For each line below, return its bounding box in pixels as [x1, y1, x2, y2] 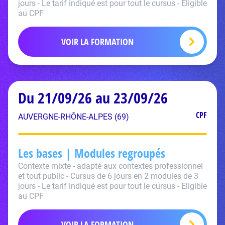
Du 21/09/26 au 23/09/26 [18, 87, 168, 108]
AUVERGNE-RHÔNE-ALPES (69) [18, 112, 129, 122]
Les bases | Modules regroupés [18, 145, 165, 161]
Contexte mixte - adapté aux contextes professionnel [18, 161, 203, 171]
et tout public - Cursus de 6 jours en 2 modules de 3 [18, 171, 198, 181]
